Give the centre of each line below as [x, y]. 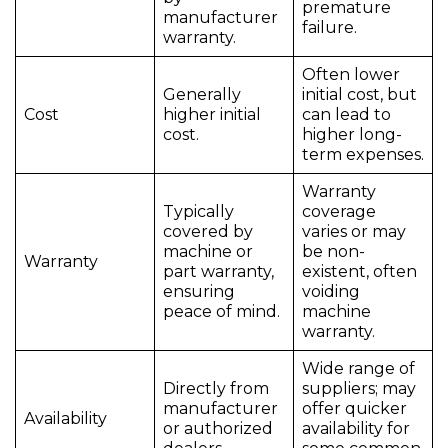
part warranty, [218, 272]
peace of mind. [221, 312]
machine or [208, 252]
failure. [329, 28]
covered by [208, 232]
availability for [356, 429]
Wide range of [358, 369]
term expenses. [363, 155]
